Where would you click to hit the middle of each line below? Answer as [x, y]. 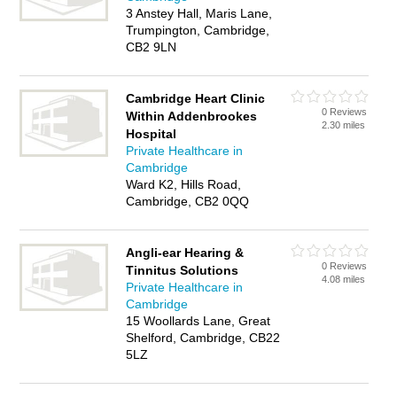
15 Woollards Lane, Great [198, 321]
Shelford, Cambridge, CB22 [203, 338]
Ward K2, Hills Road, [184, 184]
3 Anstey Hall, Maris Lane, [199, 13]
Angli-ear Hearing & [185, 253]
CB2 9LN [152, 47]
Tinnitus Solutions [183, 270]
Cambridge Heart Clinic [196, 98]
